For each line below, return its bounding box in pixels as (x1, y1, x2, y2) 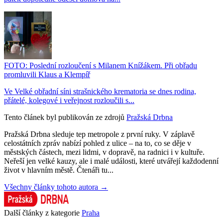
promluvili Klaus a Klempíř (4, 70, 90, 79)
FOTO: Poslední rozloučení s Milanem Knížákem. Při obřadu (4, 61, 197, 70)
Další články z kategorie (4, 208, 80, 217)
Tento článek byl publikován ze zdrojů (4, 112, 124, 121)
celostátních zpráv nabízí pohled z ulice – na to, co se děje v (4, 138, 191, 147)
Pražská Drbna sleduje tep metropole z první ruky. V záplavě (4, 129, 195, 138)
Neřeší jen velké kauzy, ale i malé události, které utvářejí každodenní (4, 156, 219, 165)
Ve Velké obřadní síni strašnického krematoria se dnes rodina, (4, 87, 196, 96)
